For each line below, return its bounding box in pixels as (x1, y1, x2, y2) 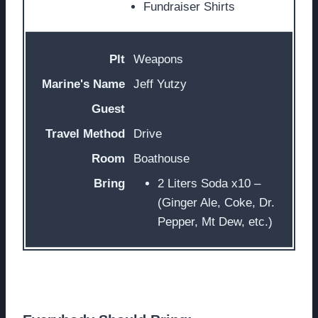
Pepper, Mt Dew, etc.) (158, 215, 273, 229)
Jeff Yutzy (133, 77, 187, 92)
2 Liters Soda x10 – (158, 177, 261, 191)
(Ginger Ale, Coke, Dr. (158, 196, 275, 210)
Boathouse (133, 152, 190, 166)
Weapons (133, 53, 183, 67)
